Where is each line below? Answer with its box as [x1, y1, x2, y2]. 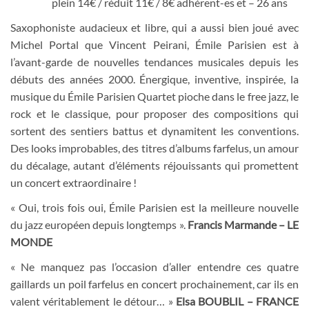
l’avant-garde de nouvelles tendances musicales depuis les [10, 54, 299, 68]
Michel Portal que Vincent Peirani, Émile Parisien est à [10, 37, 299, 51]
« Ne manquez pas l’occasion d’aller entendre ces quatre [10, 260, 299, 274]
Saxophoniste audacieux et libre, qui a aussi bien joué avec [10, 20, 299, 34]
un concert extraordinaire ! [10, 175, 137, 189]
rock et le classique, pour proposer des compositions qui [10, 106, 299, 120]
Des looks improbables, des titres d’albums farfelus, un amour [10, 141, 299, 154]
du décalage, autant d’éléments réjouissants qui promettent [10, 158, 299, 172]
